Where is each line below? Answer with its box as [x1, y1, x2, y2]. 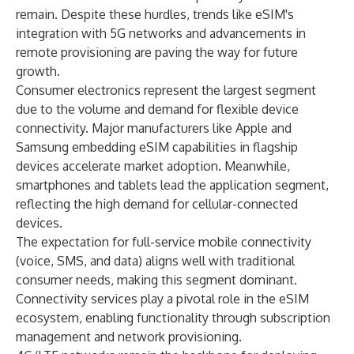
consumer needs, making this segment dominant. [16, 272, 297, 288]
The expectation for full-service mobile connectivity [16, 234, 311, 250]
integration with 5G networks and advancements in [16, 25, 306, 41]
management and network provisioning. [16, 329, 242, 345]
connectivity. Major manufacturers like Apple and [16, 120, 292, 136]
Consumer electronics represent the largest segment [16, 82, 316, 98]
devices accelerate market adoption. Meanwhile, [16, 158, 290, 174]
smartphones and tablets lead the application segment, [16, 177, 329, 193]
